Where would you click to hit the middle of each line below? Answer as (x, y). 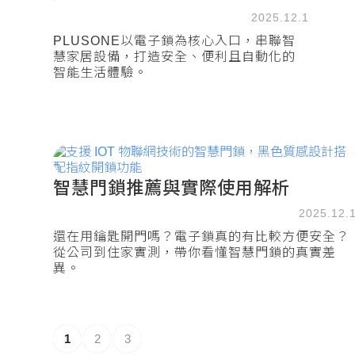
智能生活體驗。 (100, 73)
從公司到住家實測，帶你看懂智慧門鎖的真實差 (195, 252)
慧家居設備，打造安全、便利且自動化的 (174, 57)
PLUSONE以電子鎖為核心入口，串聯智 (174, 41)
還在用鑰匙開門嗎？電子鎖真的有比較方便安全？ (201, 237)
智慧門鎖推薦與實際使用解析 (172, 188)
